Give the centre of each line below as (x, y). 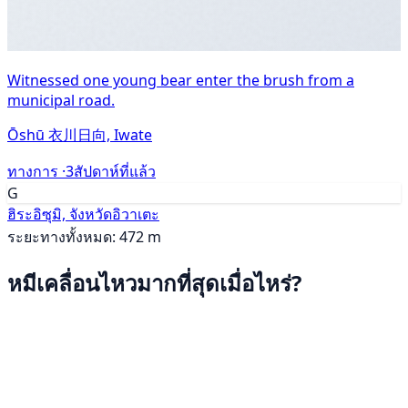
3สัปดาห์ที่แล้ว (111, 171)
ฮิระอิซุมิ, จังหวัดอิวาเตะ (83, 214)
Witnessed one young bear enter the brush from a (181, 80)
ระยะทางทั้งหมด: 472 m (84, 236)
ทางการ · (36, 171)
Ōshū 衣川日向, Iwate (80, 134)
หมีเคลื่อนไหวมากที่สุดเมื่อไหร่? (154, 283)
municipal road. (61, 100)
